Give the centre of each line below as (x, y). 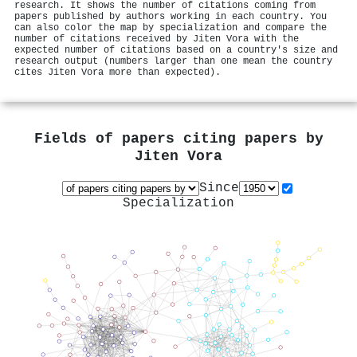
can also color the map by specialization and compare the (171, 27)
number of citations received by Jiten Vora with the (157, 39)
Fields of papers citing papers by (178, 139)
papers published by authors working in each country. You (171, 16)
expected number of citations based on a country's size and (176, 50)
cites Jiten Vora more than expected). (118, 72)
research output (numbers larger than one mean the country (173, 61)
